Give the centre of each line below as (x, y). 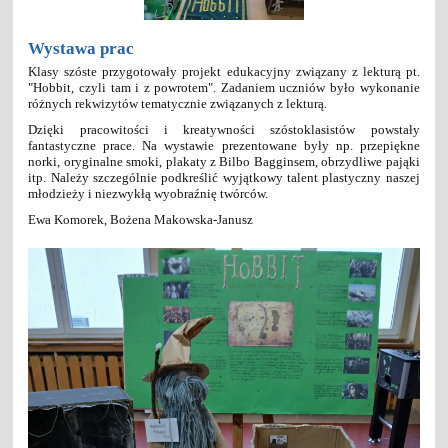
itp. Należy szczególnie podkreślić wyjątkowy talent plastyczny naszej (224, 177)
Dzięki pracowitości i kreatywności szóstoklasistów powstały (224, 129)
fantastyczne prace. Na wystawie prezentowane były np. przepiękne (224, 145)
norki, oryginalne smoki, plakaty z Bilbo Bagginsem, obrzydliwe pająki (224, 161)
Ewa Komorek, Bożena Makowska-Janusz (141, 219)
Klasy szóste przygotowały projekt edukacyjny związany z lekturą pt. (224, 71)
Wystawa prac (81, 48)
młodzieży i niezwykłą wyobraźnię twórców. (148, 193)
